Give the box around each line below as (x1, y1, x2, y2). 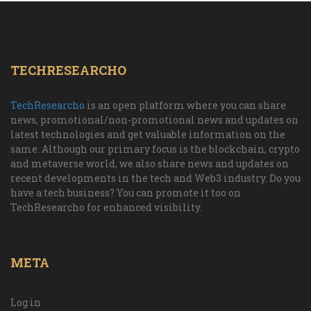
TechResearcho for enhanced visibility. (10, 201, 202, 215)
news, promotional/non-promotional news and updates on (10, 113, 299, 127)
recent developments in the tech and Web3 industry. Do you (10, 171, 301, 185)
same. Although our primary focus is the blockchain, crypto (10, 142, 300, 156)
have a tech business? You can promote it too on (10, 186, 241, 200)
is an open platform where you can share (85, 99, 286, 112)
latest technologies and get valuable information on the (10, 128, 285, 142)
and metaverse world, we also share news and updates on (10, 157, 289, 171)
